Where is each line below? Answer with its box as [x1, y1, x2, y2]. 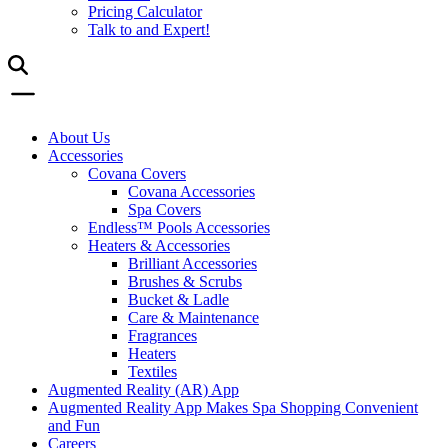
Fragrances [128, 327, 197, 344]
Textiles [128, 363, 177, 380]
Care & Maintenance [128, 309, 259, 326]
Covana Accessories [128, 183, 255, 200]
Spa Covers [128, 201, 201, 218]
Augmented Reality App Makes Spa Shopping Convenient [48, 399, 418, 416]
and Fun [48, 417, 100, 434]
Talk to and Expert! [88, 21, 210, 38]
